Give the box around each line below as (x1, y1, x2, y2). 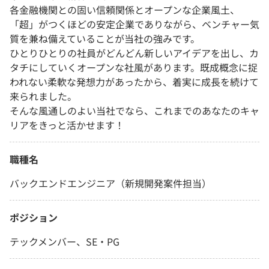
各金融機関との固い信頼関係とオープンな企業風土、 (10, 2, 240, 17)
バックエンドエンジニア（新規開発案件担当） (10, 176, 211, 191)
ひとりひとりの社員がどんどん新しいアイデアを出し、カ (10, 46, 259, 61)
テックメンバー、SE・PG (10, 234, 119, 249)
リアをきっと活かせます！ (10, 118, 124, 133)
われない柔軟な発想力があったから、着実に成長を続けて (10, 74, 259, 89)
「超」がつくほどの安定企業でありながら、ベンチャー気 (10, 17, 259, 32)
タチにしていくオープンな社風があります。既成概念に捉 (10, 60, 258, 75)
